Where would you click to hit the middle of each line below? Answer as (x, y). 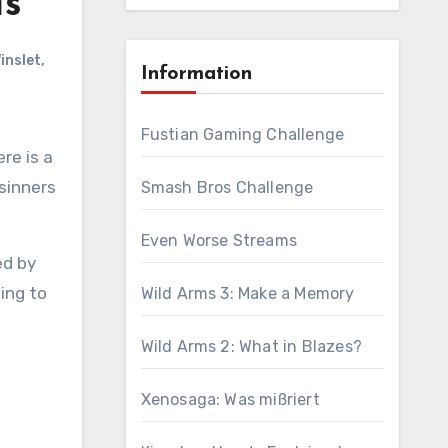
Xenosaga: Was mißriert (230, 399)
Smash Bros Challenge (227, 187)
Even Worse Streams (219, 240)
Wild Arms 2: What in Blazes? (251, 346)
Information (196, 74)
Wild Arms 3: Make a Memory (247, 293)
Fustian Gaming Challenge (242, 134)
